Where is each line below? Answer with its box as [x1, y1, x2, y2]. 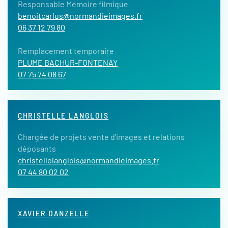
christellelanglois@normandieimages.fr [18, 155, 159, 165]
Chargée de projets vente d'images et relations [18, 132, 185, 141]
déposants [18, 144, 56, 153]
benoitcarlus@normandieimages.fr [18, 11, 142, 20]
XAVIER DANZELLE [18, 208, 90, 218]
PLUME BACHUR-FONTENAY [18, 58, 118, 67]
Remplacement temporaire [18, 46, 114, 55]
